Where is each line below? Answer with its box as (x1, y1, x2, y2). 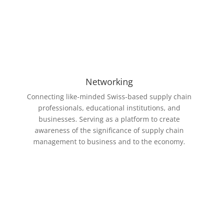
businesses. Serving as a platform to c (39, 114, 163, 124)
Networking (86, 76, 133, 88)
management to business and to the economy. (33, 137, 186, 146)
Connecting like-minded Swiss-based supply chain (27, 92, 192, 101)
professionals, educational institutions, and (38, 103, 181, 112)
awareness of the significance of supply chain (35, 126, 184, 135)
